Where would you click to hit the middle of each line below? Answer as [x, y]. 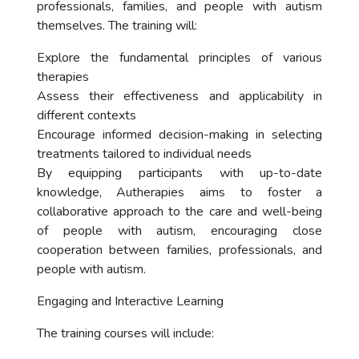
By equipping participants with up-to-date [179, 173]
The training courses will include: [125, 333]
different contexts [86, 115]
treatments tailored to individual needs [144, 154]
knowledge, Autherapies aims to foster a [179, 192]
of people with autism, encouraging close [179, 231]
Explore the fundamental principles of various [179, 58]
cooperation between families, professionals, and [179, 250]
